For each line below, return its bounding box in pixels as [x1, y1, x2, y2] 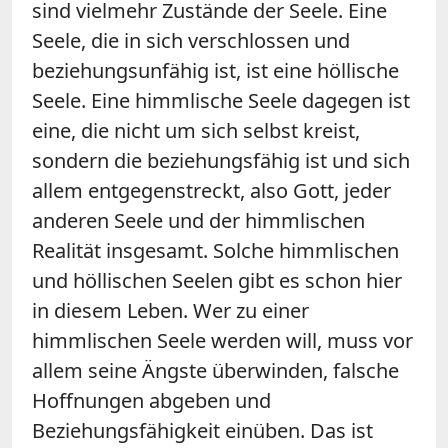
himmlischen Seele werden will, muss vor [32, 326, 413, 354]
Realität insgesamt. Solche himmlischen [32, 236, 399, 264]
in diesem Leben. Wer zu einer [32, 296, 309, 324]
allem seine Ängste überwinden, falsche [32, 356, 399, 384]
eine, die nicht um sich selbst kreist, [32, 116, 360, 144]
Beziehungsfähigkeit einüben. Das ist [32, 416, 373, 444]
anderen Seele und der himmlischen [32, 206, 365, 234]
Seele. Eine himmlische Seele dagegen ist [32, 86, 410, 114]
